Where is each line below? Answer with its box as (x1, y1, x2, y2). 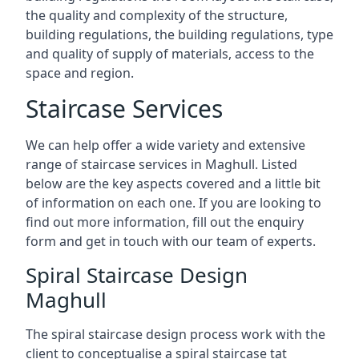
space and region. (26, 64, 134, 82)
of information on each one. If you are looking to (26, 194, 321, 212)
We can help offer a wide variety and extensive (26, 136, 305, 154)
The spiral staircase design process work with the (26, 325, 325, 343)
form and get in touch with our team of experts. (26, 232, 316, 250)
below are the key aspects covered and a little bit (26, 175, 321, 192)
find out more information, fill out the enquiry (26, 213, 304, 231)
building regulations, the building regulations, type (26, 26, 333, 43)
